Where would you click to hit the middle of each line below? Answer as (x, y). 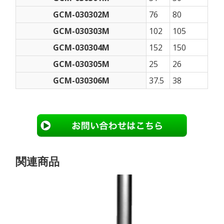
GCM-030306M (81, 80)
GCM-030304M (81, 47)
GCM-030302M (81, 14)
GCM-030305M (81, 64)
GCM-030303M (81, 31)
